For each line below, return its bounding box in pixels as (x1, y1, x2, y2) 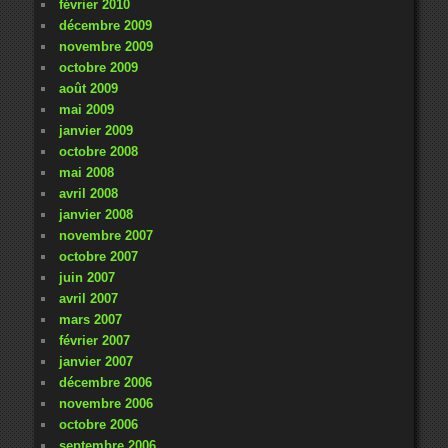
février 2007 (58, 332, 130, 348)
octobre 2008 (58, 143, 138, 159)
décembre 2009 (58, 17, 152, 33)
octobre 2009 (58, 59, 138, 75)
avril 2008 (58, 185, 118, 201)
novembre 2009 (58, 38, 153, 54)
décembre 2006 (58, 374, 152, 390)
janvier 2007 (58, 353, 133, 369)
